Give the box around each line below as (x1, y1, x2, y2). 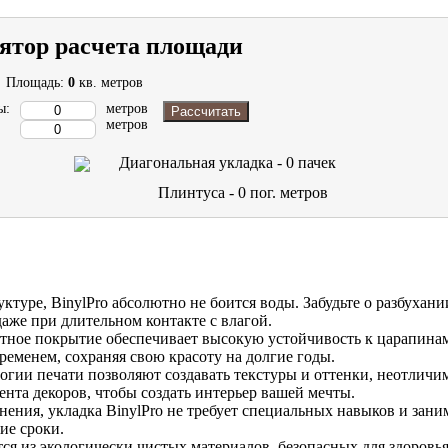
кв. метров (78, 75, 143, 91)
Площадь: (5, 75, 68, 91)
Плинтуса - (158, 184, 239, 202)
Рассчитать (170, 104, 241, 120)
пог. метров (250, 184, 329, 202)
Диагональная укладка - (119, 154, 286, 172)
